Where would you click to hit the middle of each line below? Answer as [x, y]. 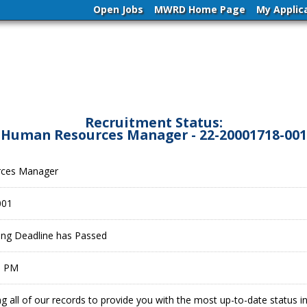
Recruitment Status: [153, 122]
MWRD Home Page [200, 9]
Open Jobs [118, 9]
